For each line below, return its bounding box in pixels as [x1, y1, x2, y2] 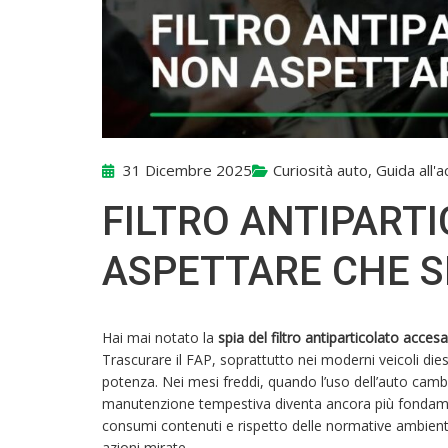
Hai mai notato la [102, 328, 218, 348]
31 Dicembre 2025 [119, 160, 252, 181]
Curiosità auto [273, 160, 368, 181]
